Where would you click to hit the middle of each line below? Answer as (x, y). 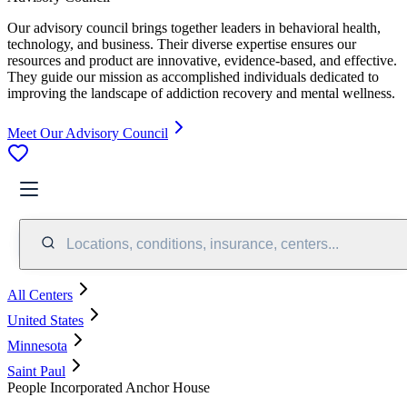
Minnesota (37, 345)
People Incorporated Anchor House (109, 387)
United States (45, 320)
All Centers (40, 294)
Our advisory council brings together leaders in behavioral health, (194, 27)
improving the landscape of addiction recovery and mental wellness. (201, 93)
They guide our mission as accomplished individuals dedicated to (193, 76)
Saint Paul (36, 371)
